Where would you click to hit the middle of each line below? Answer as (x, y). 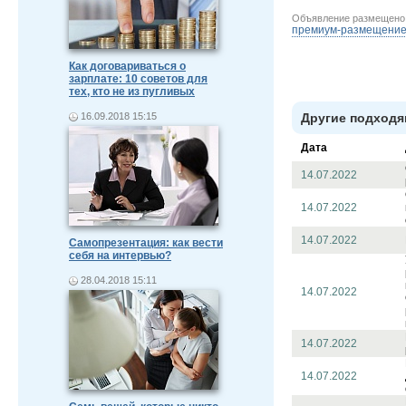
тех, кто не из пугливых (132, 92)
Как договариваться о (127, 66)
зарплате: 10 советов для (138, 79)
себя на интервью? (120, 256)
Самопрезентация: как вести (146, 243)
